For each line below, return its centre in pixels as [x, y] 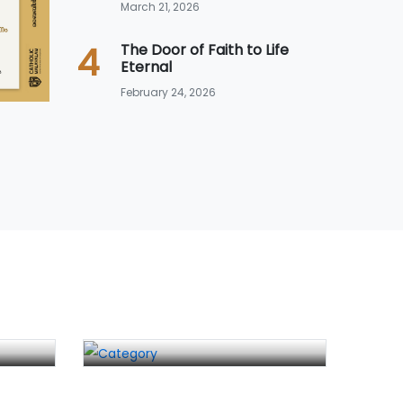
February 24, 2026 [168, 92]
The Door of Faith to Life [204, 50]
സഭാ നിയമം [147, 333]
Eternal [146, 67]
